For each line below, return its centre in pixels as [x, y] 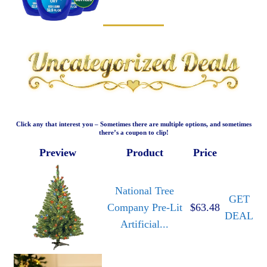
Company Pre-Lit [145, 208]
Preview [58, 153]
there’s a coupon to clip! [133, 133]
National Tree [145, 191]
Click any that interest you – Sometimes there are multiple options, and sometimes [133, 124]
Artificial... [145, 224]
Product [145, 153]
